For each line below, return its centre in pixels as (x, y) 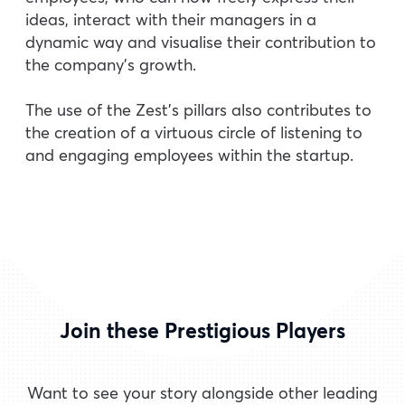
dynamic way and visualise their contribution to (201, 42)
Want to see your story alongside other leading (202, 392)
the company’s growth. (111, 64)
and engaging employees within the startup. (189, 155)
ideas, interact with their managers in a (171, 19)
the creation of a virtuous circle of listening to (194, 133)
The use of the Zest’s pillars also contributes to (198, 110)
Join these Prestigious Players (202, 331)
